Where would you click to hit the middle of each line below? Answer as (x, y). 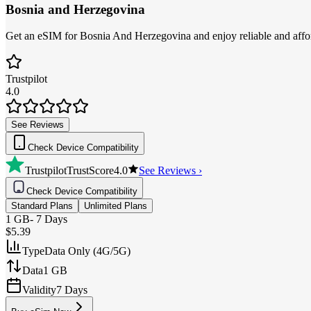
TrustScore (90, 171)
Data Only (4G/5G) (87, 251)
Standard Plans (42, 206)
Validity (39, 290)
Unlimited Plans (116, 206)
